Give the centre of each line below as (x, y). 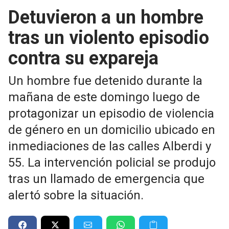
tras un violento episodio (109, 38)
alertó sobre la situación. (76, 195)
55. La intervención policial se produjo (112, 163)
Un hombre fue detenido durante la (105, 81)
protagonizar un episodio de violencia (111, 113)
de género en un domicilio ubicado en (112, 130)
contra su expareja (83, 58)
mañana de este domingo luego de (104, 97)
